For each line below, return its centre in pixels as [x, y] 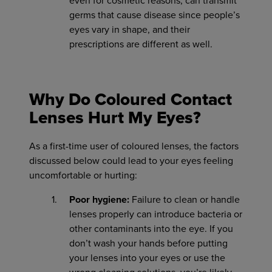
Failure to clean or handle [185, 200]
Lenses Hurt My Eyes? [115, 118]
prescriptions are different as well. [141, 44]
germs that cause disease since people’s [155, 15]
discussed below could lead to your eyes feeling [131, 161]
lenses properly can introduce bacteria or [156, 214]
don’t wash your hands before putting [148, 243]
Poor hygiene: [99, 200]
